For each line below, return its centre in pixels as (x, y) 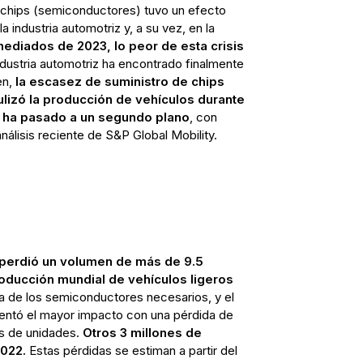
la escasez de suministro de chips (120, 81)
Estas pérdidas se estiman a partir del (131, 350)
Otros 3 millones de (142, 332)
